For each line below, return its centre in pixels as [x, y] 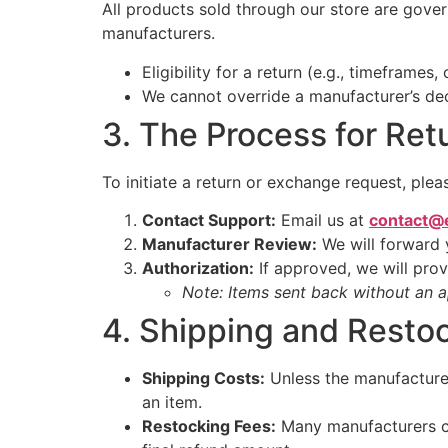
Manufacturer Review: [229, 243]
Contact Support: [209, 219]
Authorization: [198, 267]
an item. [172, 401]
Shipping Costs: [203, 377]
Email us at [322, 219]
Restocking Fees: [209, 425]
